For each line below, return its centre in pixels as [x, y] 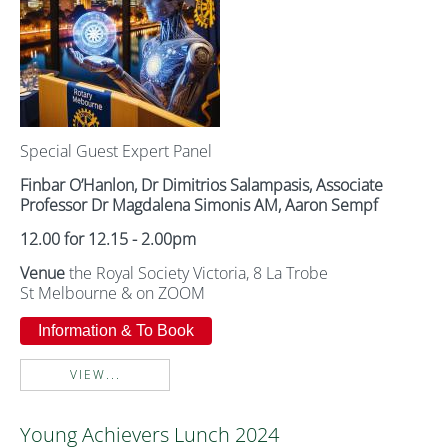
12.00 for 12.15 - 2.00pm [108, 239]
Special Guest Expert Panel [116, 151]
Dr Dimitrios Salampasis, [226, 185]
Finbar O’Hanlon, [78, 185]
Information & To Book [116, 330]
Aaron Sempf [331, 205]
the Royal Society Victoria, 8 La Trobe [196, 273]
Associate [349, 185]
